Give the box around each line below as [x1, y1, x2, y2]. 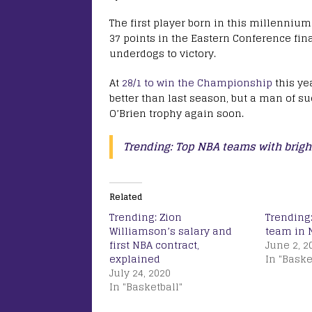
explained [109, 250, 160, 268]
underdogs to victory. [109, 45, 224, 63]
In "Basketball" [109, 278, 182, 296]
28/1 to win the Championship [122, 74, 272, 92]
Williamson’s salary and [109, 222, 232, 240]
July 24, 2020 [109, 264, 171, 282]
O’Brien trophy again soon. [109, 104, 252, 123]
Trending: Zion [109, 208, 182, 226]
